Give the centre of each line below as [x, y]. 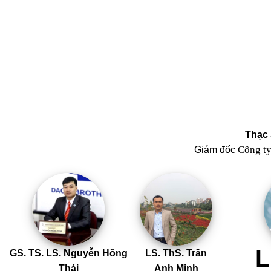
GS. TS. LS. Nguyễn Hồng [68, 253]
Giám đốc [216, 149]
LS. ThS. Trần [176, 253]
